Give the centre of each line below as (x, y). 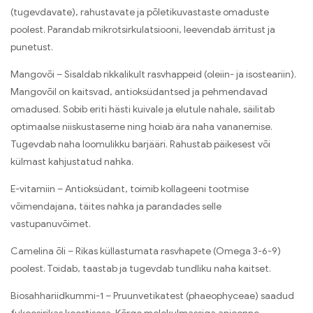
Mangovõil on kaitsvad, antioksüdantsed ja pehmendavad (139, 92)
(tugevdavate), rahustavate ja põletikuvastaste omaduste (140, 12)
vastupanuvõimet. (51, 224)
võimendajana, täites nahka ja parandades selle (116, 206)
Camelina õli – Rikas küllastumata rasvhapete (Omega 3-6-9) (146, 251)
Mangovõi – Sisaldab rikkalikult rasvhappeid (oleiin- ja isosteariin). (153, 74)
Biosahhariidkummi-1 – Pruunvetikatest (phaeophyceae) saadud (152, 296)
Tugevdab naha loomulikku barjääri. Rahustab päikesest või (140, 144)
